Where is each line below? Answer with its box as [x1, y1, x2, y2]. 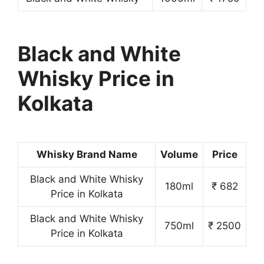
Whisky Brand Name [36, 148, 137, 160]
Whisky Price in [18, 65, 174, 91]
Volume [160, 148, 198, 160]
